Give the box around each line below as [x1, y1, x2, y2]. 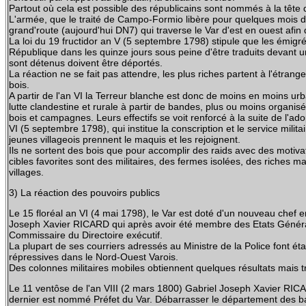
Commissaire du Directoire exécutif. [9, 229, 163, 240]
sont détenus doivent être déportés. [9, 57, 163, 68]
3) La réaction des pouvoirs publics [9, 187, 163, 198]
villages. [9, 167, 44, 178]
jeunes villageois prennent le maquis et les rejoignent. [9, 134, 243, 145]
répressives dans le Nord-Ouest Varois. [9, 251, 178, 262]
